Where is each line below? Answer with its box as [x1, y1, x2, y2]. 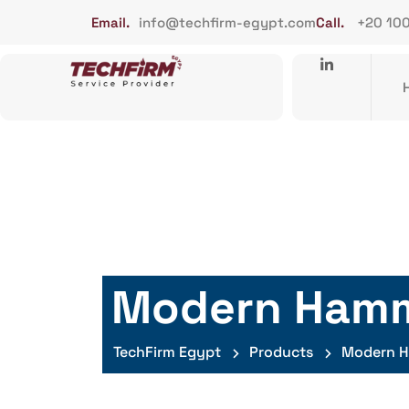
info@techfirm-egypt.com [139, 14, 316, 31]
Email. [91, 14, 130, 31]
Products [249, 342, 313, 362]
